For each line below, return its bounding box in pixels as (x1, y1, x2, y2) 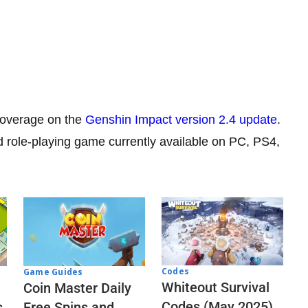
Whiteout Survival (162, 279, 269, 296)
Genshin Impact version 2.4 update (85, 113, 277, 127)
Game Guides (23, 265, 83, 278)
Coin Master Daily (23, 279, 131, 296)
